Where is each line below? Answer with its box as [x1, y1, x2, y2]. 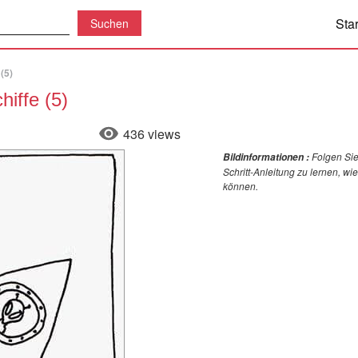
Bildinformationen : [223, 150, 309, 164]
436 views [123, 125, 181, 143]
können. [223, 179, 258, 193]
